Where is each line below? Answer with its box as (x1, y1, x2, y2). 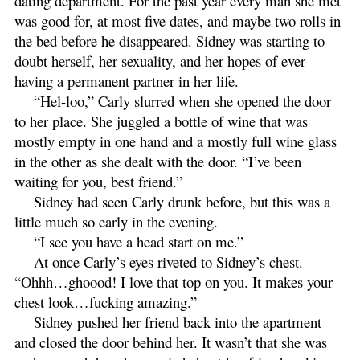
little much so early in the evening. (14, 211, 223, 231)
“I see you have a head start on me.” (34, 231, 243, 252)
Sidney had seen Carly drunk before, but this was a (34, 190, 330, 211)
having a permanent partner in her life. (14, 70, 239, 91)
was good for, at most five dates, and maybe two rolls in (14, 10, 341, 31)
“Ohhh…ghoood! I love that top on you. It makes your (14, 271, 333, 292)
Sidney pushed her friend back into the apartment (34, 311, 321, 332)
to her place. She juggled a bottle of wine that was (14, 110, 308, 131)
